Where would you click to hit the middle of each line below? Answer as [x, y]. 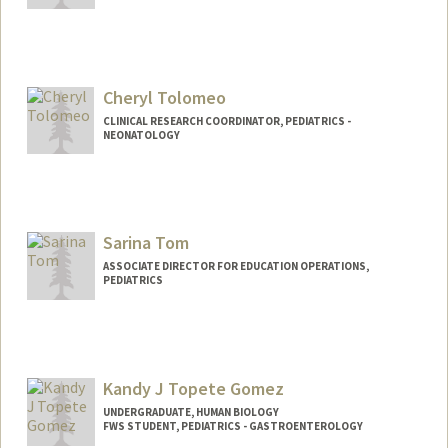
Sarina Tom [145, 243]
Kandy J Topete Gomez [193, 389]
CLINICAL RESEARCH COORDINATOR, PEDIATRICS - [226, 120]
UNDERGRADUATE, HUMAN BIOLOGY [190, 412]
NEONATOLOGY [141, 134]
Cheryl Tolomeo [164, 97]
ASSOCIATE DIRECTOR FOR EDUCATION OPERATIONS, [235, 266]
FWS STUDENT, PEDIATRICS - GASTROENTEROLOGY [232, 426]
